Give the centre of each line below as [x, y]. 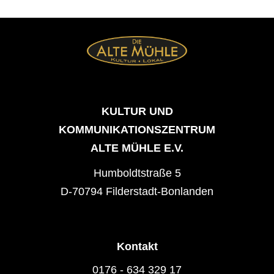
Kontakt [137, 246]
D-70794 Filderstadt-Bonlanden [137, 191]
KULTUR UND [137, 111]
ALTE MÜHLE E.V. [137, 148]
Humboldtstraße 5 [137, 173]
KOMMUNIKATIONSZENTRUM [137, 129]
